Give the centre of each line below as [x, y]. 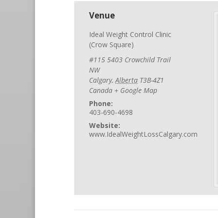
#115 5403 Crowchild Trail [130, 59]
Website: [105, 125]
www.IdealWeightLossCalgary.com [144, 134]
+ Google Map [136, 90]
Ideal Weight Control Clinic [130, 34]
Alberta [127, 80]
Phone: [101, 103]
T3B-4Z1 [152, 80]
